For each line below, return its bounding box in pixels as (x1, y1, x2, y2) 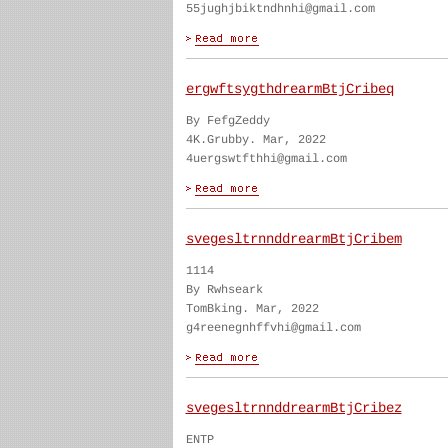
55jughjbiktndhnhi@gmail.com (185, 2, 375, 16)
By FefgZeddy (185, 114, 270, 128)
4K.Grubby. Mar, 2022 (185, 133, 326, 147)
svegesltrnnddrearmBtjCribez (185, 400, 402, 416)
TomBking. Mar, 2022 (185, 302, 319, 316)
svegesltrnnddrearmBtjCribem (185, 231, 402, 247)
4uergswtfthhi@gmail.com (185, 152, 347, 166)
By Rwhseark (185, 283, 263, 297)
